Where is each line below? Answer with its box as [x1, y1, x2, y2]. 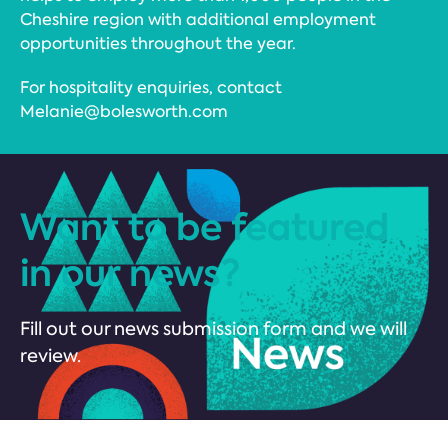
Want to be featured [20, 202, 389, 252]
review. [20, 344, 81, 368]
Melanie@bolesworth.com [20, 101, 228, 122]
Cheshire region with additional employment [20, 9, 376, 30]
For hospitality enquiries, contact [20, 77, 282, 98]
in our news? [20, 248, 240, 298]
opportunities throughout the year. [20, 33, 296, 54]
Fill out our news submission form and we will [20, 317, 407, 341]
